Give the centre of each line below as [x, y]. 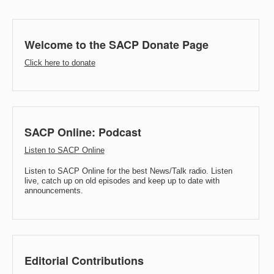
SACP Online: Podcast [83, 132]
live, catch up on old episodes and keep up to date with [122, 181]
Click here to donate [60, 63]
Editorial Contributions [84, 260]
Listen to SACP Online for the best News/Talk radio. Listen [128, 171]
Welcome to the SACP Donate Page [116, 45]
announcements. [54, 191]
